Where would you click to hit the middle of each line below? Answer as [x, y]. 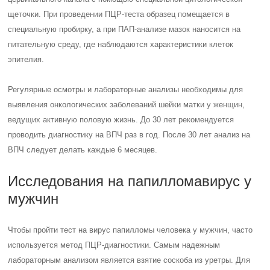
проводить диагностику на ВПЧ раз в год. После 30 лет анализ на [129, 135]
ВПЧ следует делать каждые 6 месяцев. [83, 150]
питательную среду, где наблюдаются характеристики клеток [121, 44]
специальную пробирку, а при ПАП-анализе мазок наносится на [124, 29]
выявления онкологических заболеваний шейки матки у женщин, [127, 105]
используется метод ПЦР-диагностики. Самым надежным [114, 245]
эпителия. [26, 59]
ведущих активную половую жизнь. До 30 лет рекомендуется [121, 120]
